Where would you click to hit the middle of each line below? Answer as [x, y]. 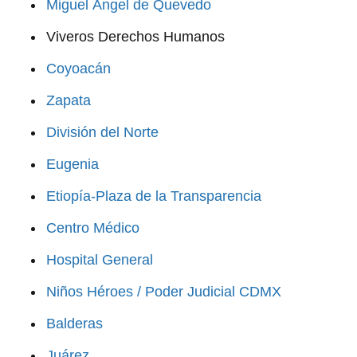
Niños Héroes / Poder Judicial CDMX [164, 292]
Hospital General [100, 260]
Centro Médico [93, 228]
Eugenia [73, 165]
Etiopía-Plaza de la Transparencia [154, 196]
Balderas [75, 324]
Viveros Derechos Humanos [135, 37]
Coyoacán [78, 69]
